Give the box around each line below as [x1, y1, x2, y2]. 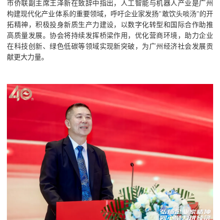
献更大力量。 [7, 53, 49, 61]
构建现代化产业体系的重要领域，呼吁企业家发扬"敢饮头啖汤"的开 [7, 10, 213, 18]
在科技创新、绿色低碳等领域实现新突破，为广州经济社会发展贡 [7, 42, 213, 51]
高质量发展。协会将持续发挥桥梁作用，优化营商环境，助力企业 [7, 31, 213, 40]
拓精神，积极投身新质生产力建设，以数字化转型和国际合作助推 [7, 21, 213, 29]
